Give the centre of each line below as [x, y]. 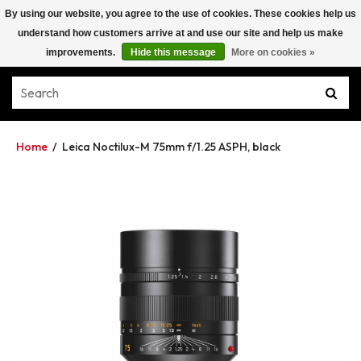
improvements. [82, 52]
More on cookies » [273, 52]
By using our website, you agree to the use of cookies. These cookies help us [180, 14]
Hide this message [173, 52]
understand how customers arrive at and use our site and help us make [180, 33]
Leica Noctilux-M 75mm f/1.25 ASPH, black [171, 147]
